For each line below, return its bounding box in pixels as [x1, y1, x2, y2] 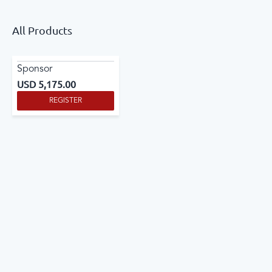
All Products [12, 24, 72, 37]
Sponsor [17, 64, 52, 75]
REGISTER [49, 97, 82, 105]
